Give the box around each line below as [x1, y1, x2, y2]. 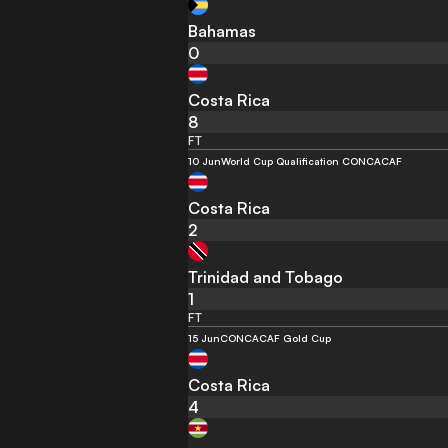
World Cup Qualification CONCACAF [221, 154, 403, 167]
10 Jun [188, 154, 222, 167]
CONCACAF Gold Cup [220, 331, 332, 344]
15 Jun [188, 331, 221, 344]
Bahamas [188, 20, 257, 41]
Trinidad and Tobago [188, 266, 344, 287]
